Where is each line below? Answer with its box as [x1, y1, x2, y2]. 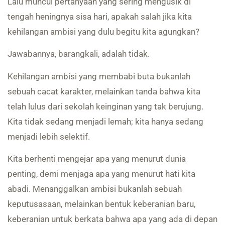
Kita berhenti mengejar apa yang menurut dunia [8, 154, 186, 164]
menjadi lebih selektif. [8, 131, 90, 142]
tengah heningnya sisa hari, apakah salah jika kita [8, 11, 192, 22]
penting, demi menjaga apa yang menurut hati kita [8, 169, 195, 179]
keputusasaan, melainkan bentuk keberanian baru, [8, 199, 195, 209]
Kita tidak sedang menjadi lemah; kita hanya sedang [8, 116, 203, 127]
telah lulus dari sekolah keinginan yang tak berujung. [8, 101, 203, 111]
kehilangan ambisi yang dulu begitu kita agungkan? [8, 26, 199, 37]
